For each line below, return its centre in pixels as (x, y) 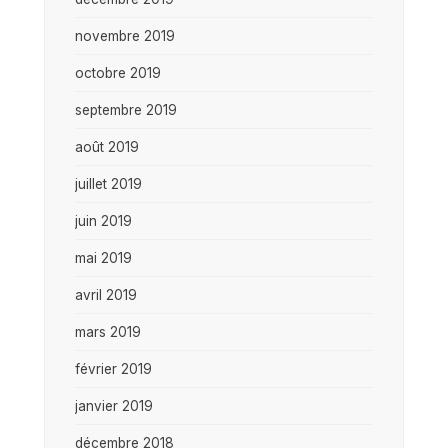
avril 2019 (106, 294)
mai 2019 (103, 257)
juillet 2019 (108, 183)
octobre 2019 (118, 72)
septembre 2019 (126, 109)
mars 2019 (108, 331)
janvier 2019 (114, 405)
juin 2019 (103, 220)
